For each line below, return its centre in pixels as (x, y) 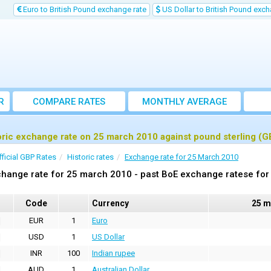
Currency (110, 203)
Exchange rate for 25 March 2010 (181, 157)
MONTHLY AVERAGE (184, 102)
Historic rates (90, 157)
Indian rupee (113, 253)
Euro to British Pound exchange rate (84, 9)
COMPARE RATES (69, 102)
